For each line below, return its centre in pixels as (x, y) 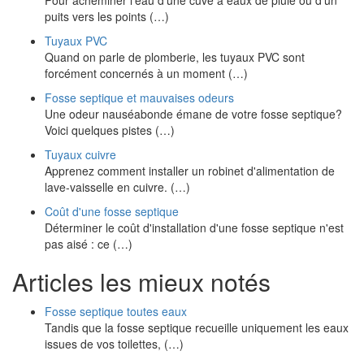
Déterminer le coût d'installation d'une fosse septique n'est (194, 227)
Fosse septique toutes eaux (116, 311)
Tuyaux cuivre (80, 154)
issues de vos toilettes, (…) (114, 344)
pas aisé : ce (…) (89, 244)
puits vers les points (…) (107, 16)
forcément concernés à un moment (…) (146, 73)
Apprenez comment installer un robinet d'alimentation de (190, 171)
